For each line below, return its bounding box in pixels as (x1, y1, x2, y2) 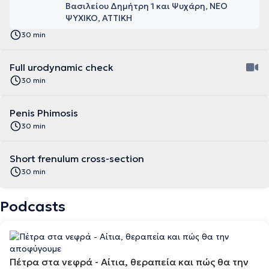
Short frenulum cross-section (10, 153, 144, 165)
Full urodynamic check (10, 61, 113, 73)
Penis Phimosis (10, 107, 78, 119)
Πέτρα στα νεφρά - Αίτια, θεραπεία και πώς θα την (10, 256, 249, 268)
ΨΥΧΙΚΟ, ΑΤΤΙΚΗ (65, 13, 132, 23)
